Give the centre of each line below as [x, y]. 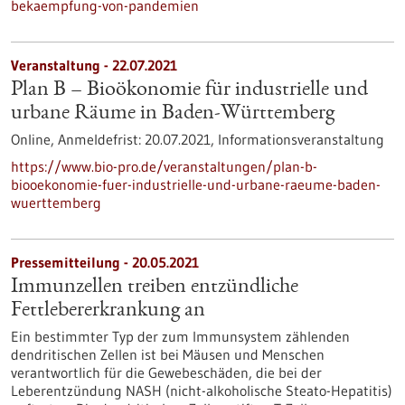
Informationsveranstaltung [301, 139]
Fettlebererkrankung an [108, 311]
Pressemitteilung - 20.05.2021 [105, 262]
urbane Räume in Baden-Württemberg [173, 114]
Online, [34, 139]
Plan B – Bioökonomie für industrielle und [189, 90]
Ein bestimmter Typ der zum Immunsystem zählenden [180, 336]
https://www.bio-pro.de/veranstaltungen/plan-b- [164, 166]
